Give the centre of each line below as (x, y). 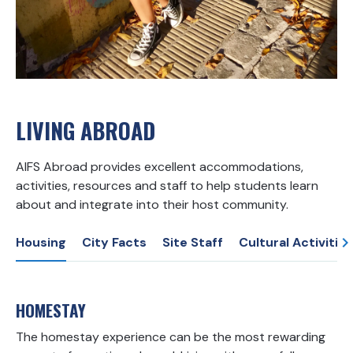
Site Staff (193, 242)
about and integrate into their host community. (152, 204)
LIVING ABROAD (85, 130)
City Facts (114, 242)
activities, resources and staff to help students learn (167, 185)
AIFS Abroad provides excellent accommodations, (160, 166)
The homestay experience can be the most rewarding (171, 336)
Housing (41, 242)
